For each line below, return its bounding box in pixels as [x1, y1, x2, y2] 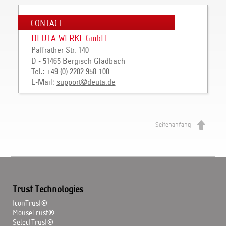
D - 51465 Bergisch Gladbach [31, 57, 125, 65]
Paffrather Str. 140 [31, 46, 89, 54]
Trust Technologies [13, 185, 83, 195]
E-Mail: [31, 78, 56, 86]
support [56, 78, 81, 86]
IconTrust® [13, 200, 47, 208]
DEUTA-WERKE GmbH [31, 34, 106, 43]
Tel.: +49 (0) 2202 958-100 [31, 68, 109, 76]
